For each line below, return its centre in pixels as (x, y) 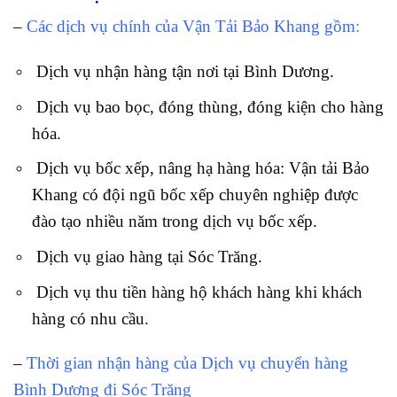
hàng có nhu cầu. (90, 318)
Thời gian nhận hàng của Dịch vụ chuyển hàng (187, 363)
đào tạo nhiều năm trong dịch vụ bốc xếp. (174, 222)
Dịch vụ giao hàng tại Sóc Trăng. (147, 256)
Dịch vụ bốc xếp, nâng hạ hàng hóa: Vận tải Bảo (200, 168)
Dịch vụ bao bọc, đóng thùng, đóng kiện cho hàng (207, 106)
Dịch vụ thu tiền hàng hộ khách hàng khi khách (197, 292)
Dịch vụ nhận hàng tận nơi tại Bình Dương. (183, 72)
